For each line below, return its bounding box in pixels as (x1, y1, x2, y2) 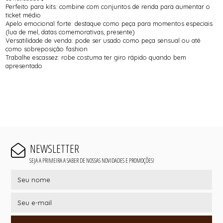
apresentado (5, 62, 43, 70)
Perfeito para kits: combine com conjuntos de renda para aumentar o (5, 2, 211, 11)
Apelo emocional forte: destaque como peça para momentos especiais (5, 19, 213, 28)
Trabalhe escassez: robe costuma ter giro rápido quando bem (5, 53, 187, 62)
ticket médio (5, 11, 41, 19)
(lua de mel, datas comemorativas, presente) (5, 28, 135, 36)
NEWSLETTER (29, 141, 79, 157)
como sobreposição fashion (5, 45, 88, 53)
